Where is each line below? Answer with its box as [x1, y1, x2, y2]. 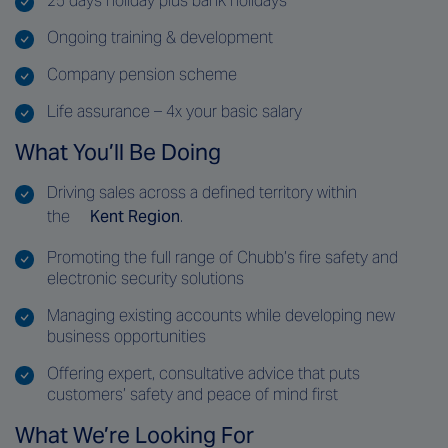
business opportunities [47, 325, 206, 347]
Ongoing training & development [47, 26, 273, 48]
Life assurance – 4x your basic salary [47, 100, 302, 122]
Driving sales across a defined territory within [47, 181, 357, 203]
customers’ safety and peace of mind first [47, 383, 338, 405]
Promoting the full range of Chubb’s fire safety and [47, 246, 398, 268]
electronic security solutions [47, 267, 244, 289]
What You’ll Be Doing [15, 137, 221, 166]
